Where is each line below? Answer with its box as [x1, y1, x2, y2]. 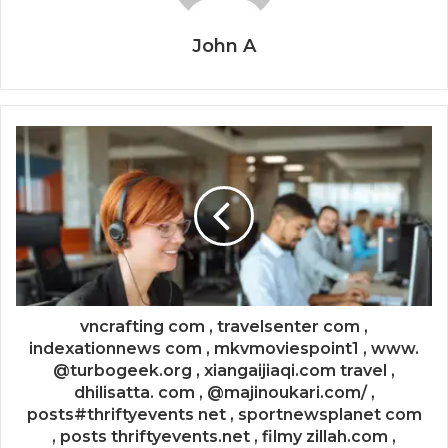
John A [192, 35, 256, 57]
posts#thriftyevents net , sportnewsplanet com [26, 405, 422, 424]
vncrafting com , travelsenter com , [80, 317, 368, 336]
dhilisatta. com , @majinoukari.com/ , [73, 383, 375, 402]
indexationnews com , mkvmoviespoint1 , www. [29, 339, 419, 358]
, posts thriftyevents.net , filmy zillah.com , [52, 427, 396, 446]
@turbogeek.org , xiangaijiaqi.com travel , [53, 361, 395, 380]
